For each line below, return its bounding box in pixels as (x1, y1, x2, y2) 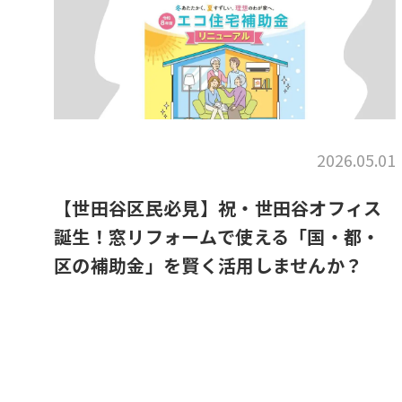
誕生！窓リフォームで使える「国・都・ (54, 223, 380, 249)
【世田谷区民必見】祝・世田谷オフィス (54, 195, 382, 221)
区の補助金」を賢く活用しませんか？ (54, 252, 363, 278)
